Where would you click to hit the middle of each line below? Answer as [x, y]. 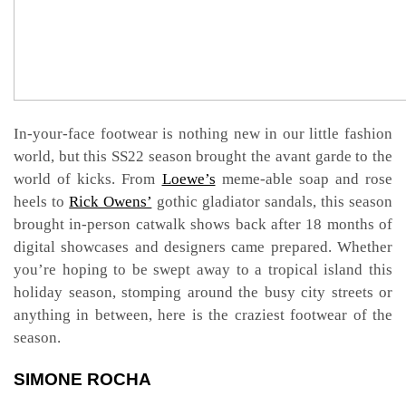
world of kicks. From [88, 179]
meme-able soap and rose [304, 179]
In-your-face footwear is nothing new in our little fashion [203, 134]
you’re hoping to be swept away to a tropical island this [203, 270]
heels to [42, 202]
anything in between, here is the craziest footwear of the [203, 315]
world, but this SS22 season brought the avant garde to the [203, 157]
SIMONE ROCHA [82, 380]
